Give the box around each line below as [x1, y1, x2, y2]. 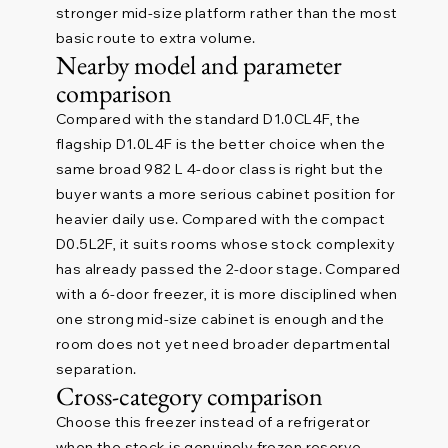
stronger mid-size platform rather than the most [55, 3, 398, 22]
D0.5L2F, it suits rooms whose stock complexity [55, 234, 396, 253]
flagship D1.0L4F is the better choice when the [55, 134, 386, 153]
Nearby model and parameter [55, 47, 342, 82]
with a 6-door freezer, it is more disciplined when [55, 284, 398, 303]
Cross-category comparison [55, 378, 323, 413]
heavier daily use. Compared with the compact [55, 209, 386, 228]
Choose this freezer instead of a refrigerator [55, 412, 371, 431]
